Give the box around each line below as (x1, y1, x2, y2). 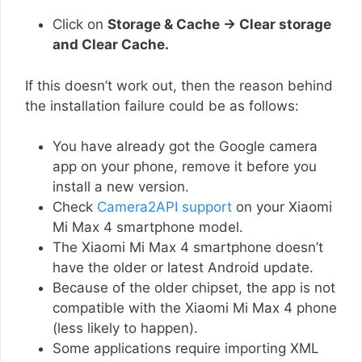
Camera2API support (97, 199, 232, 216)
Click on (53, 16, 107, 33)
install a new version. (53, 179, 193, 196)
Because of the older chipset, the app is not (53, 280, 335, 297)
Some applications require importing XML (53, 340, 319, 357)
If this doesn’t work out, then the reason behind (25, 77, 333, 94)
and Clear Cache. (53, 36, 169, 53)
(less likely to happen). (53, 320, 198, 337)
